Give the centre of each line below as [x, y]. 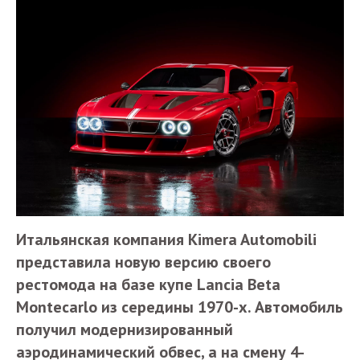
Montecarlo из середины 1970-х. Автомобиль [180, 307]
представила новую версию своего [143, 262]
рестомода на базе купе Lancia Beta [148, 284]
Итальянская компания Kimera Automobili [166, 239]
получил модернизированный [125, 329]
